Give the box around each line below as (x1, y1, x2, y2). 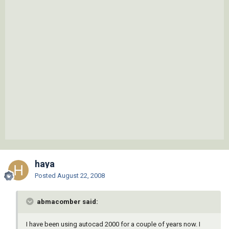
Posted (35, 172, 57, 180)
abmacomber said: (35, 198, 98, 206)
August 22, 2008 (57, 172, 105, 180)
